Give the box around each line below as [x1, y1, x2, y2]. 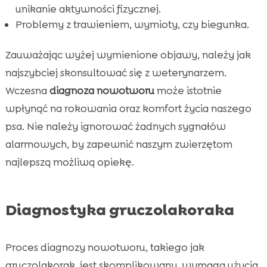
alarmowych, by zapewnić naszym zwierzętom [5, 138, 232, 151]
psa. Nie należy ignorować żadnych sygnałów [5, 120, 226, 133]
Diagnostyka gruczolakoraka [5, 200, 234, 221]
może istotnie [154, 84, 222, 98]
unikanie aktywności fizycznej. [15, 2, 161, 16]
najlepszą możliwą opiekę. [5, 156, 134, 169]
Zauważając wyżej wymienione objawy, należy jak [5, 48, 251, 62]
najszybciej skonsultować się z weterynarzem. [5, 66, 226, 80]
